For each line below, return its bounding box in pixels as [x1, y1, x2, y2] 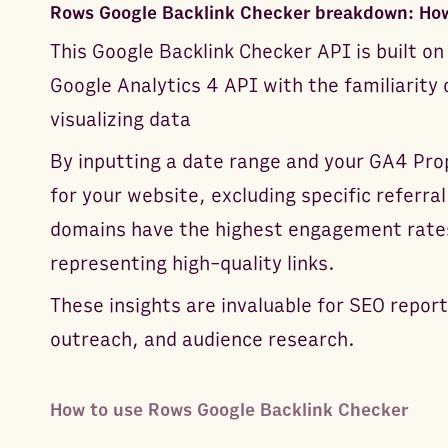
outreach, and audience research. [49, 327, 355, 352]
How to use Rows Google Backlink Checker [49, 399, 408, 421]
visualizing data [49, 107, 191, 132]
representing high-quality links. [49, 251, 335, 276]
